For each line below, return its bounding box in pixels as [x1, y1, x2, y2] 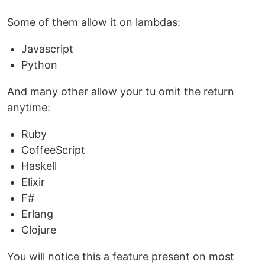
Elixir [21, 176, 45, 189]
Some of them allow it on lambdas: [7, 16, 180, 29]
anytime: [7, 101, 50, 114]
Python [21, 59, 57, 72]
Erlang [21, 208, 53, 221]
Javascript [21, 43, 73, 56]
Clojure [21, 224, 56, 237]
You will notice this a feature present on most [7, 250, 234, 263]
